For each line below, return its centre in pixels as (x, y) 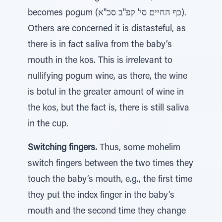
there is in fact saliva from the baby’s (100, 45)
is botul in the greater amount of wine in (106, 93)
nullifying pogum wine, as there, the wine (108, 77)
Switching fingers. (62, 148)
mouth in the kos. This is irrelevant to (100, 61)
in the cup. (48, 124)
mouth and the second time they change (107, 212)
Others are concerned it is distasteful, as (107, 29)
